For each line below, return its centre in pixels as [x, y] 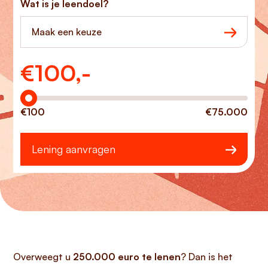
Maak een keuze [67, 32]
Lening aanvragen [74, 149]
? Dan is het [207, 257]
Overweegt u [43, 257]
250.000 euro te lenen [127, 257]
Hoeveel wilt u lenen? [67, 68]
